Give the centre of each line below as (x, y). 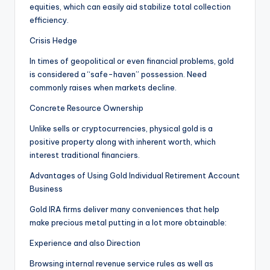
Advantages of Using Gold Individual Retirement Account (135, 176)
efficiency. (49, 20)
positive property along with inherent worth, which (123, 142)
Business (46, 189)
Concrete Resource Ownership (86, 108)
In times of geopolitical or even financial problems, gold (132, 61)
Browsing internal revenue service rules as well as (121, 264)
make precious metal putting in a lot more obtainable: (128, 223)
